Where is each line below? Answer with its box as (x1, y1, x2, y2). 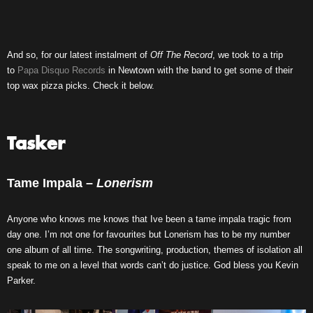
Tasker (7, 137, 65, 154)
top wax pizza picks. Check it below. (7, 80, 154, 91)
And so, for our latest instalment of (7, 50, 150, 60)
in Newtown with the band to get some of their (105, 65, 293, 75)
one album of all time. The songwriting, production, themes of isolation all (7, 245, 303, 255)
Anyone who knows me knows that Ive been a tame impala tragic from (7, 214, 291, 224)
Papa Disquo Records (17, 65, 105, 75)
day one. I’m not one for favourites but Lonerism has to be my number (7, 229, 290, 240)
